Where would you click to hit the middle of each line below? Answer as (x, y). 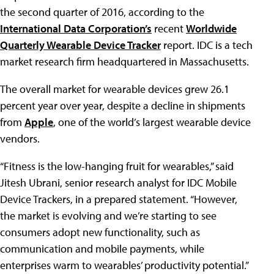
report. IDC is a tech (207, 45)
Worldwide (211, 28)
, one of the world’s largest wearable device (152, 122)
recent (169, 28)
